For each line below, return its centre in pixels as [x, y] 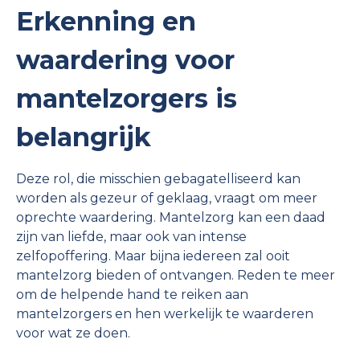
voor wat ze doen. [73, 333]
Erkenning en [106, 21]
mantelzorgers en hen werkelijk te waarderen [165, 313]
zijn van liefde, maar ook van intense [131, 236]
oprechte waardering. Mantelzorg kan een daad [171, 217]
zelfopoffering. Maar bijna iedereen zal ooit [153, 256]
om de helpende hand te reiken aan [132, 294]
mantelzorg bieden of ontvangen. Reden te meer [176, 275]
